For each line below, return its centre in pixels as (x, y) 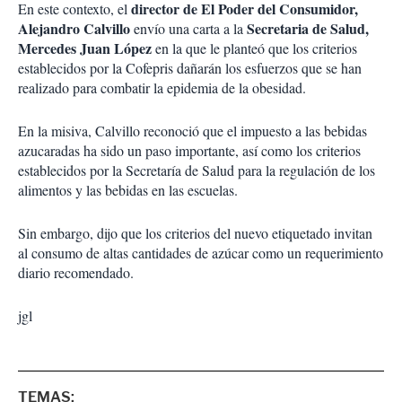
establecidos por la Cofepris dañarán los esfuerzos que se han (190, 68)
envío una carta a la (188, 28)
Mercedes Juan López (85, 48)
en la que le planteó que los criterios (254, 48)
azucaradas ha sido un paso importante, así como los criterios (189, 150)
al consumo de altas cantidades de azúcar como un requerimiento (201, 253)
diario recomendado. (76, 272)
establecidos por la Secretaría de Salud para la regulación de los (197, 170)
